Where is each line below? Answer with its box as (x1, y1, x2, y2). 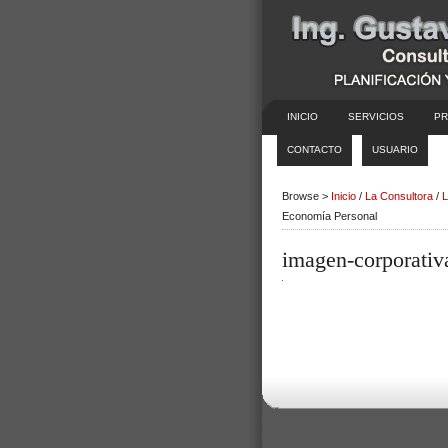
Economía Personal (282, 210, 377, 222)
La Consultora (365, 190, 433, 202)
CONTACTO (287, 144, 342, 155)
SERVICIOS (348, 111, 404, 122)
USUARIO (372, 144, 418, 155)
